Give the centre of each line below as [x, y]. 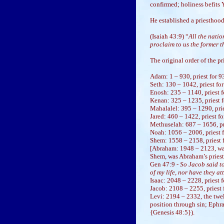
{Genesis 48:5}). [172, 212]
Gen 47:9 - [164, 164]
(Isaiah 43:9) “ [169, 36]
